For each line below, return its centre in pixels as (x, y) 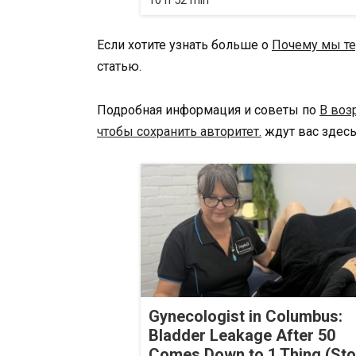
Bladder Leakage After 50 (242, 336)
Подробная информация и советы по (208, 110)
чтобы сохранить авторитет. (179, 131)
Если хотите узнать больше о (184, 45)
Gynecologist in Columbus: (246, 317)
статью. (119, 67)
